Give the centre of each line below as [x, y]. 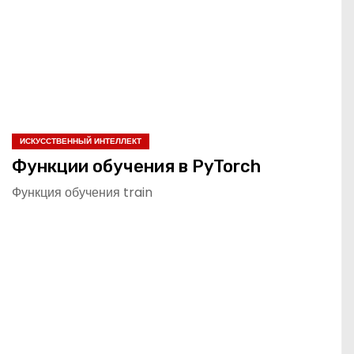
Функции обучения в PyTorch [136, 166]
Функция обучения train [82, 192]
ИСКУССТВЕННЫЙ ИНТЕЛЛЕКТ [81, 141]
